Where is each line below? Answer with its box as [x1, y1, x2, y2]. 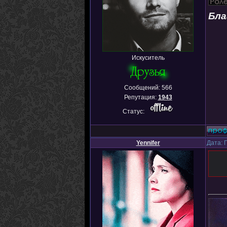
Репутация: [124, 94, 158, 101]
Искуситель [131, 54, 165, 61]
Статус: [122, 108, 146, 115]
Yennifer [136, 139, 160, 146]
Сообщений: [124, 84, 162, 91]
